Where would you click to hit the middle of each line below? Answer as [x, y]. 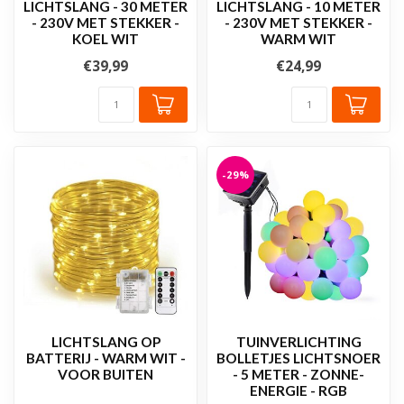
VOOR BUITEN [106, 374]
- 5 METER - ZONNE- [298, 374]
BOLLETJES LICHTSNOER [298, 358]
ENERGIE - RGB [298, 390]
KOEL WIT [106, 38]
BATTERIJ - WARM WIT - [106, 358]
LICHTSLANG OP [106, 341]
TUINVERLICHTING [298, 341]
